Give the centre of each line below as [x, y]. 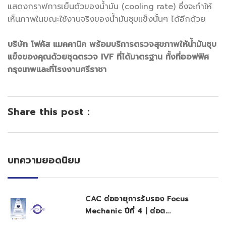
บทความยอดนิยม [44, 160]
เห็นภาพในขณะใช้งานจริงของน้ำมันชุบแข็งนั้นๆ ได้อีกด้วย [111, 19]
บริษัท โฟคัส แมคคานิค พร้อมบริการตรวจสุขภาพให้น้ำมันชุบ [112, 44]
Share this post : [49, 112]
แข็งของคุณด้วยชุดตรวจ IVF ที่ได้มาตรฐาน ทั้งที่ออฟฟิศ [108, 57]
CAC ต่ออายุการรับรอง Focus [137, 199]
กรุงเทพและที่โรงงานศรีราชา [57, 69]
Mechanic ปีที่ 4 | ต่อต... [128, 211]
